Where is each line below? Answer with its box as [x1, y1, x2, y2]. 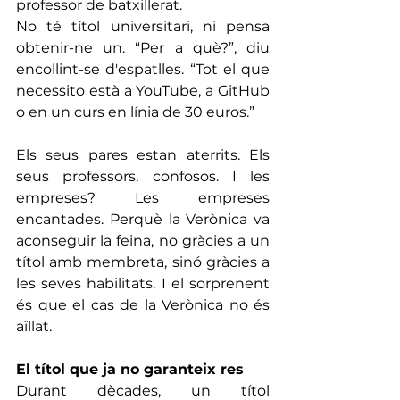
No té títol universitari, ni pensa [16, 17, 270, 35]
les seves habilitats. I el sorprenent [16, 274, 270, 292]
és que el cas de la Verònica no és [16, 296, 270, 313]
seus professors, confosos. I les [16, 167, 270, 185]
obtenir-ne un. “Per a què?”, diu [16, 38, 270, 56]
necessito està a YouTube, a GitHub [16, 81, 270, 99]
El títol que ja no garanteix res [16, 360, 244, 378]
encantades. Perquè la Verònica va [16, 210, 270, 228]
